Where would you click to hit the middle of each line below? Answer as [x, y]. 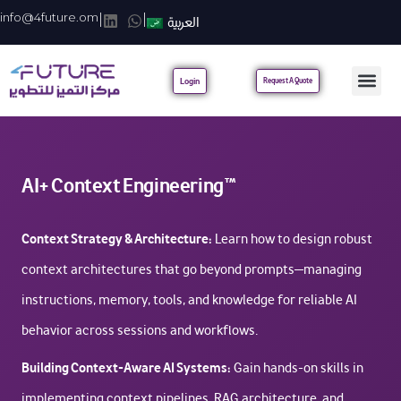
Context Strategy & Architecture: [117, 239]
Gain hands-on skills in [297, 368]
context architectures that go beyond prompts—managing [192, 269]
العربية [183, 22]
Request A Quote [287, 81]
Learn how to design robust [292, 239]
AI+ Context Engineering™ [129, 186]
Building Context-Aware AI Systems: [126, 368]
